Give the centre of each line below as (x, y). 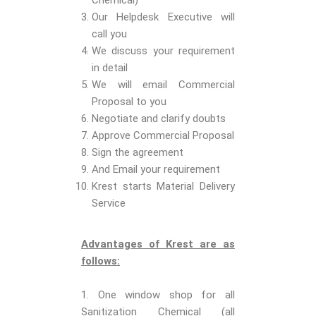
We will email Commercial (163, 85)
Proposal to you (129, 102)
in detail (110, 68)
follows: (101, 261)
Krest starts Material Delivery (163, 187)
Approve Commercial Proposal (163, 136)
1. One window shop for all (158, 295)
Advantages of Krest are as (158, 244)
